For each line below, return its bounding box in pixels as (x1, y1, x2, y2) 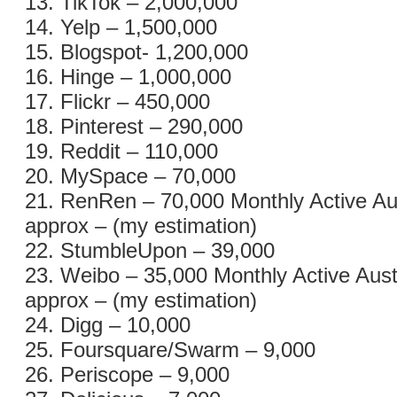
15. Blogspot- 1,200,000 (25, 40, 248, 64)
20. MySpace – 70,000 (25, 164, 236, 188)
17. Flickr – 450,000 (25, 90, 210, 113)
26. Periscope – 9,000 (25, 362, 230, 386)
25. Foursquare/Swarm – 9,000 (25, 338, 315, 362)
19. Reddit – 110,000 (25, 139, 218, 163)
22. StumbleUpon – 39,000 (25, 238, 275, 262)
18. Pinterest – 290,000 (25, 114, 243, 138)
